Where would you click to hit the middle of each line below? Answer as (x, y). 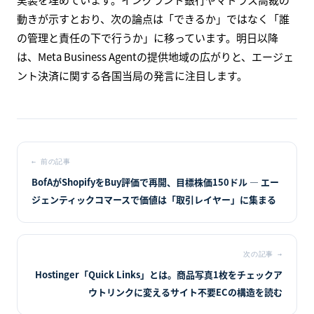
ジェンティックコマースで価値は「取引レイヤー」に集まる (154, 200)
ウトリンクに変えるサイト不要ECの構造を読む (185, 292)
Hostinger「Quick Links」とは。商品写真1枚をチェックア (159, 275)
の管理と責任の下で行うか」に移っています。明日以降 (148, 38)
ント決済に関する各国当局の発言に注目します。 (132, 76)
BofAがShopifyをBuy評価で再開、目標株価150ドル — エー (155, 182)
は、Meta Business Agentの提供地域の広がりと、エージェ (155, 57)
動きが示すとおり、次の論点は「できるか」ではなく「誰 (153, 19)
